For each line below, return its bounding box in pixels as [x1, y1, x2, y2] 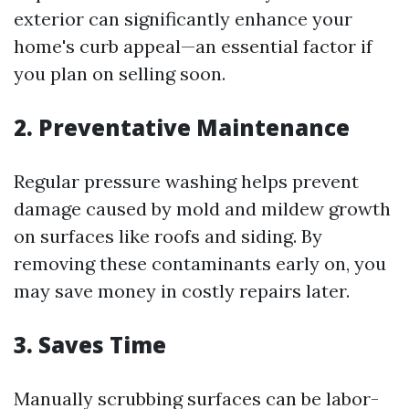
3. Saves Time [14, 330, 166, 360]
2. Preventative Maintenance [14, 112, 350, 142]
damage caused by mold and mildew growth [14, 197, 391, 220]
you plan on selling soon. [14, 62, 225, 85]
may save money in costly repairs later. [14, 279, 350, 302]
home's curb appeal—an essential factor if [14, 35, 372, 58]
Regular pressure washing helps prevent [14, 170, 359, 193]
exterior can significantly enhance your [14, 7, 352, 30]
